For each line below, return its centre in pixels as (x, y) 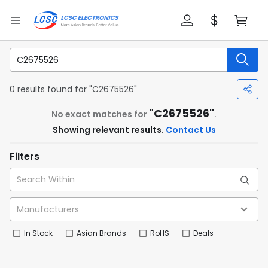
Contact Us (191, 130)
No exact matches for (100, 114)
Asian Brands (101, 233)
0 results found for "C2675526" (73, 89)
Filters (25, 156)
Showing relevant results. (109, 130)
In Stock (38, 233)
